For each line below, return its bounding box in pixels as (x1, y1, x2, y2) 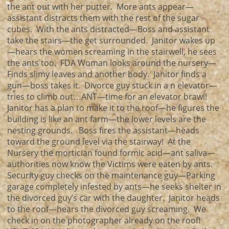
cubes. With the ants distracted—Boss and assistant (7, 24, 210, 35)
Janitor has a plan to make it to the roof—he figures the (7, 102, 219, 113)
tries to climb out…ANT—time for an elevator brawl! (7, 91, 209, 102)
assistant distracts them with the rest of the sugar (7, 12, 199, 24)
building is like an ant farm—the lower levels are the (7, 113, 206, 125)
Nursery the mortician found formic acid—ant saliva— (7, 147, 215, 158)
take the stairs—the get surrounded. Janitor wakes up (7, 35, 215, 46)
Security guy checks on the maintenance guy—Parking (7, 170, 215, 181)
